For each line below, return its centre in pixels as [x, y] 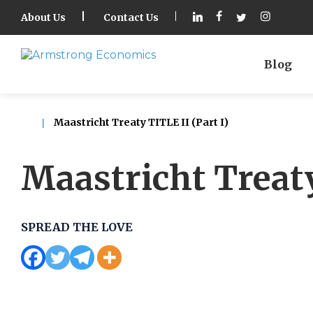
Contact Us [131, 17]
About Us [43, 17]
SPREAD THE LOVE [77, 227]
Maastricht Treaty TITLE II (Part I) [140, 122]
